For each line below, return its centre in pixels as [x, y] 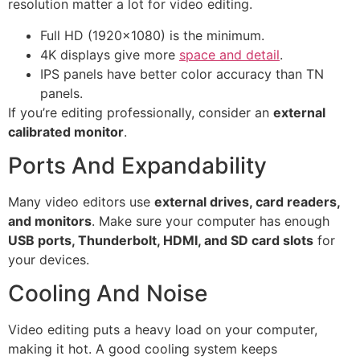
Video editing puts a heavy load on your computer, [163, 330]
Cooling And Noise [108, 294]
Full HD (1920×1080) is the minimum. [152, 35]
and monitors [50, 221]
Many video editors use [81, 202]
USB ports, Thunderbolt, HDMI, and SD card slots [161, 241]
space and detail [229, 54]
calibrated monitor [66, 131]
